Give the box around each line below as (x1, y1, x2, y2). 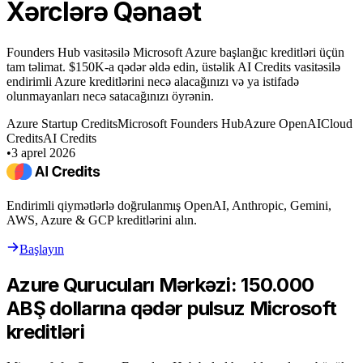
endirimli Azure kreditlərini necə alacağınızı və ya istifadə (6, 74, 299, 88)
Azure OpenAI (244, 116, 321, 130)
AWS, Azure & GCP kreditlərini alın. (6, 212, 197, 227)
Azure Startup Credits (6, 116, 117, 130)
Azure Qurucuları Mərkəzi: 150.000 (6, 272, 314, 297)
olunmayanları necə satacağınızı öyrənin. (6, 88, 214, 103)
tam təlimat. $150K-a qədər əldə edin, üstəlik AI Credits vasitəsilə (6, 59, 340, 74)
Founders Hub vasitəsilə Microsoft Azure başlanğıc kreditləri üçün (6, 45, 344, 59)
